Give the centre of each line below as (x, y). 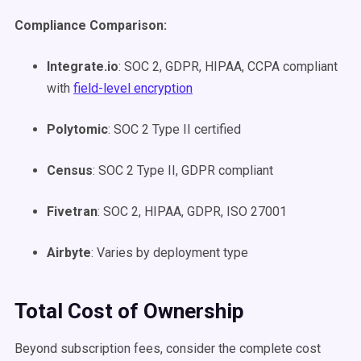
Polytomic (77, 129)
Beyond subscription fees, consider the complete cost (168, 349)
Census (70, 170)
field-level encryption (133, 88)
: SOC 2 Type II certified (174, 129)
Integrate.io (83, 66)
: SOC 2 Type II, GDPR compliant (183, 170)
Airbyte (69, 253)
